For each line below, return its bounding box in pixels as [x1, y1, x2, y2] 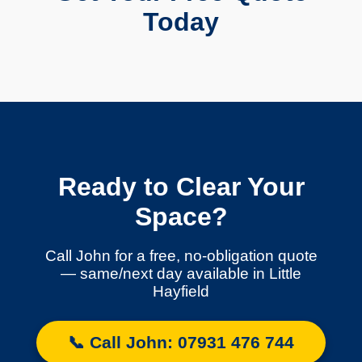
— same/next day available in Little [61, 265, 301, 283]
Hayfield [153, 283, 209, 301]
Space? [134, 201, 228, 231]
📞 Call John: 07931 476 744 [68, 333, 294, 352]
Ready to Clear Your [57, 171, 305, 201]
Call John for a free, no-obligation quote [44, 247, 318, 265]
